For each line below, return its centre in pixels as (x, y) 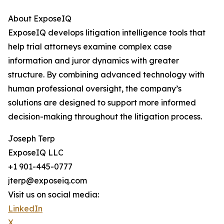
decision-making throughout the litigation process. (105, 117)
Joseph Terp (31, 139)
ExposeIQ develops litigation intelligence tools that (107, 33)
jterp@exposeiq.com (47, 181)
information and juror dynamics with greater (93, 61)
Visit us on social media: (53, 195)
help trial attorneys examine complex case (90, 47)
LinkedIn (25, 209)
